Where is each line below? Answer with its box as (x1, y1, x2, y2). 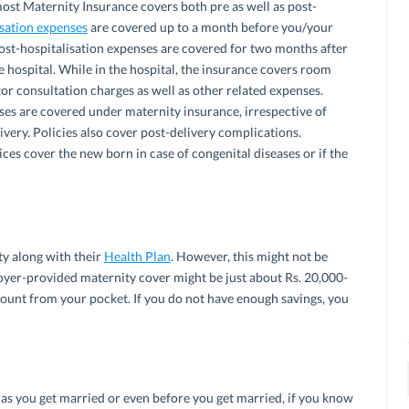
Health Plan (103, 247, 171, 264)
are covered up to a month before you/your (87, 18, 333, 35)
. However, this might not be (170, 247, 328, 264)
